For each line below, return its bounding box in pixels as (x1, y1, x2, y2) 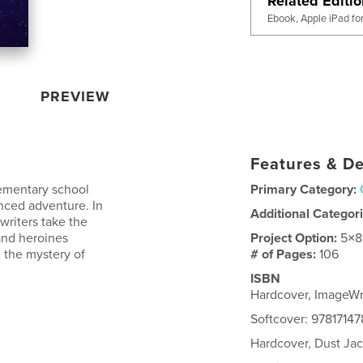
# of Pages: (250, 246, 320, 263)
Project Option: (250, 229, 341, 246)
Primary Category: (250, 181, 357, 198)
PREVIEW (41, 87, 111, 105)
